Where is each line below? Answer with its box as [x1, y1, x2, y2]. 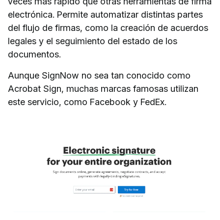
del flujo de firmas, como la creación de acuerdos [8, 23, 208, 33]
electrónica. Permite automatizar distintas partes [8, 9, 203, 20]
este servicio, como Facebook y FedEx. [8, 97, 166, 108]
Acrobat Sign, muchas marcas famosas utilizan [8, 83, 198, 94]
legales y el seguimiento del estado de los [8, 36, 177, 47]
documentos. [8, 49, 61, 60]
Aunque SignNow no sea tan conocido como [8, 70, 191, 81]
